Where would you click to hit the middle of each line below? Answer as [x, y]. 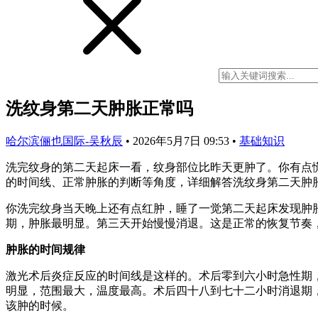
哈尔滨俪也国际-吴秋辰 [64, 141]
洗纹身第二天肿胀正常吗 [99, 108]
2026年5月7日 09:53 [182, 141]
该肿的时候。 [40, 305]
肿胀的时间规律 [45, 249]
